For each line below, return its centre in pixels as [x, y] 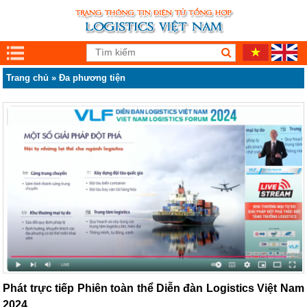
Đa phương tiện [93, 78]
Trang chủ [28, 78]
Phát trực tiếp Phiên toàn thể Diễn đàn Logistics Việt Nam [153, 288]
